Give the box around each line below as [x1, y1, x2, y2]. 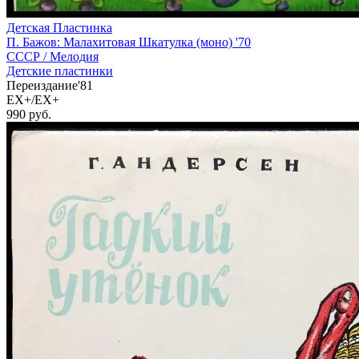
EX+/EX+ [6, 93, 59, 107]
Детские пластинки [6, 64, 113, 79]
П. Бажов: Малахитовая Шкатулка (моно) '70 [6, 35, 251, 50]
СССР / [6, 50, 50, 64]
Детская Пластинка [6, 21, 112, 35]
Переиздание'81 [6, 79, 93, 93]
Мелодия [50, 50, 99, 64]
